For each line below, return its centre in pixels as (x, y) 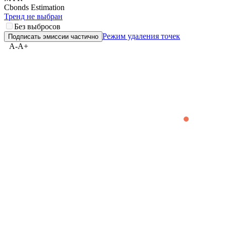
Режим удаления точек (141, 36)
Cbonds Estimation (34, 8)
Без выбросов (37, 27)
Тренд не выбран (33, 17)
